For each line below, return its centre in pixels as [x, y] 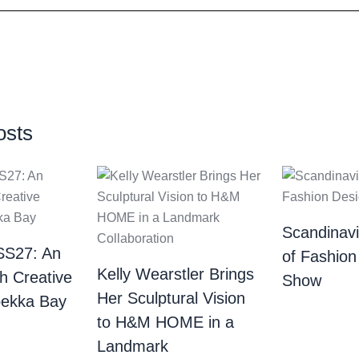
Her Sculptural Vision [171, 298]
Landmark [132, 346]
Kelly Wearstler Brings [175, 274]
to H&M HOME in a [165, 322]
